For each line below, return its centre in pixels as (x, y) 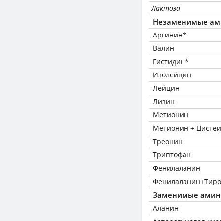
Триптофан (172, 155)
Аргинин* (170, 35)
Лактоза (166, 8)
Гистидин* (171, 61)
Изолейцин (172, 75)
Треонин (168, 141)
